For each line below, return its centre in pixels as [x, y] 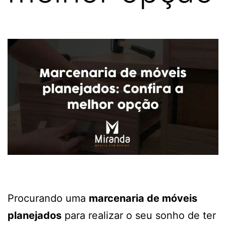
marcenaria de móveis [143, 199]
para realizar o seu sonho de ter [139, 216]
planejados [35, 216]
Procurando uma [48, 199]
